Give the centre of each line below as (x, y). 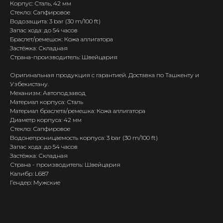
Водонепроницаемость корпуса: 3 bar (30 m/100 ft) (84, 137)
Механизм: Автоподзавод (48, 93)
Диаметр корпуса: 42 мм (46, 119)
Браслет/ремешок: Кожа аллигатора (61, 39)
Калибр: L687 (29, 173)
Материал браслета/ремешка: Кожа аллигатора (78, 111)
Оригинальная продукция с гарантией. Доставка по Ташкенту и (105, 75)
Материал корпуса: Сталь (47, 102)
